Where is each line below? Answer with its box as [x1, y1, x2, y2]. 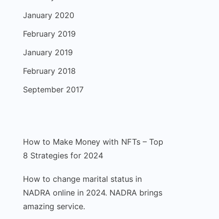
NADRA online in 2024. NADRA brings [22, 188, 162, 197]
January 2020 [22, 10, 74, 20]
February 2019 [22, 29, 76, 39]
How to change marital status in [22, 174, 142, 184]
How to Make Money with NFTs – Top [22, 137, 163, 147]
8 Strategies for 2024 [22, 151, 103, 160]
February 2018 [22, 66, 76, 76]
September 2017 [22, 85, 84, 94]
